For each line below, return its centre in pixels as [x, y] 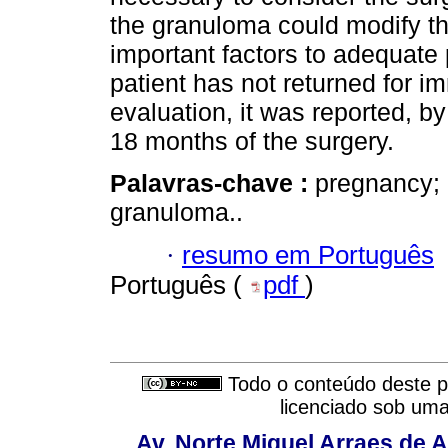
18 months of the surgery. [252, 141]
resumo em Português [308, 254]
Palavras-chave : [212, 183]
